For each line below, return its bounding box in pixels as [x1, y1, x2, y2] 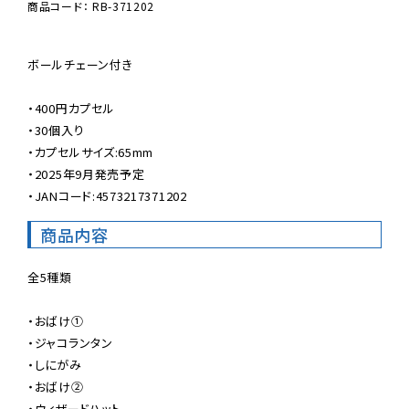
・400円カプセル [27, 99, 115, 117]
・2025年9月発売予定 [27, 164, 145, 183]
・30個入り [27, 121, 85, 139]
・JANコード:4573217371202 [27, 186, 187, 204]
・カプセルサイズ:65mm [27, 142, 154, 161]
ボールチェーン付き [27, 55, 133, 73]
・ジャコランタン [27, 333, 113, 351]
